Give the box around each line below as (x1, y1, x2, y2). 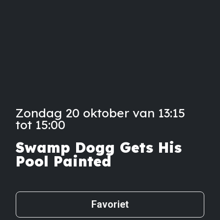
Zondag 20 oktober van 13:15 (16, 105, 185, 120)
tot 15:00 (16, 116, 65, 132)
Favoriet (91, 198, 129, 211)
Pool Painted (16, 152, 111, 170)
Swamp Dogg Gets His (16, 138, 182, 156)
